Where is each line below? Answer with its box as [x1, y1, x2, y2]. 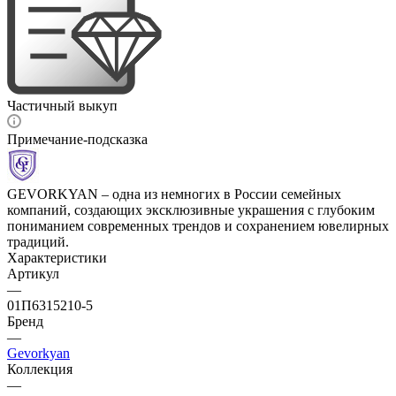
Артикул [7, 266, 59, 282]
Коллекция [7, 362, 72, 377]
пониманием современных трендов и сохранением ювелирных [7, 218, 389, 234]
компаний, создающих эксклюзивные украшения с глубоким [7, 202, 375, 218]
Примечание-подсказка [7, 132, 148, 148]
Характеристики [7, 250, 107, 266]
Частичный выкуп [7, 98, 118, 114]
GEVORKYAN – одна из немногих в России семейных [7, 187, 341, 202]
